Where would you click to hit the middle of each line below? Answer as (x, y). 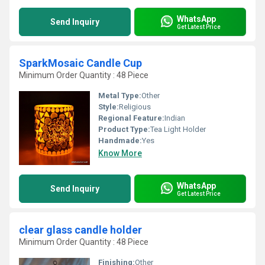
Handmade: (120, 140)
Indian (175, 118)
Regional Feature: (131, 118)
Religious (135, 107)
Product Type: (124, 129)
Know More (120, 153)
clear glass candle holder (80, 230)
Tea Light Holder (178, 129)
